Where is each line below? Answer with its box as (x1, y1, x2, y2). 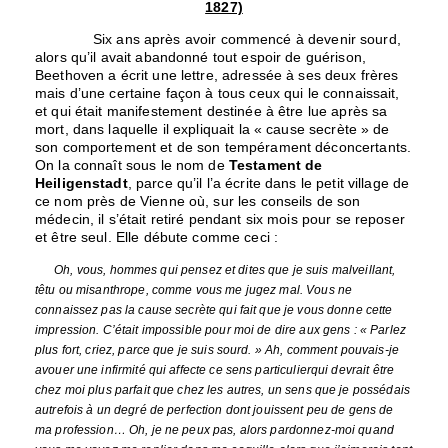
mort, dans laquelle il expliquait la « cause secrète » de (35, 121, 390, 138)
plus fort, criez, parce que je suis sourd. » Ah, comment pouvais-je (35, 343, 399, 358)
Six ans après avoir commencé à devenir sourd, (35, 31, 401, 48)
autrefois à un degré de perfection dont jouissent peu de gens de (35, 403, 394, 418)
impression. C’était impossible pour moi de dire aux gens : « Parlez (35, 323, 406, 338)
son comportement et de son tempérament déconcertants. (35, 139, 412, 156)
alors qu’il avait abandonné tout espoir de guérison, (35, 49, 366, 66)
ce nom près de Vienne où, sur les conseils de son (35, 193, 361, 210)
